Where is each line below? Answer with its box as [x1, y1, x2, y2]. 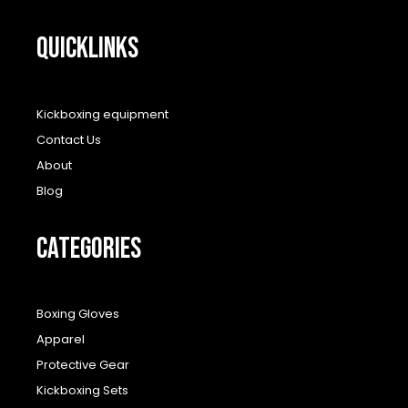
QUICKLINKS [36, 31, 138, 67]
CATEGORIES [36, 230, 141, 267]
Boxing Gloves [36, 305, 119, 323]
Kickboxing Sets [36, 382, 128, 400]
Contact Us [36, 130, 101, 148]
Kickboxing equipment [36, 105, 168, 123]
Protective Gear [36, 356, 129, 374]
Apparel [36, 331, 85, 349]
